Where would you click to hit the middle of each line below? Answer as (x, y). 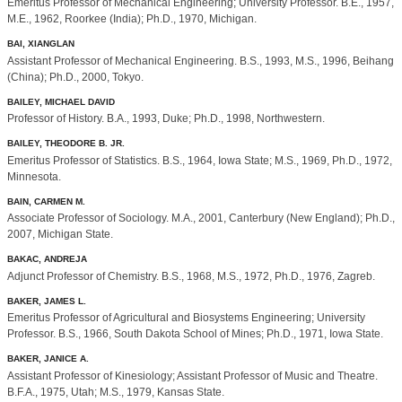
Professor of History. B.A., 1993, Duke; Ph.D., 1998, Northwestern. (166, 119)
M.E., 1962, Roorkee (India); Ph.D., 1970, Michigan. (132, 19)
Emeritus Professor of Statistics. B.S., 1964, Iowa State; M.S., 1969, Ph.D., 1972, (200, 160)
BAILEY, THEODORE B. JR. (66, 144)
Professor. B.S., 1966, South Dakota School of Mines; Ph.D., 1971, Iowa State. (195, 334)
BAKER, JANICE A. (48, 359)
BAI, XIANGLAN (41, 44)
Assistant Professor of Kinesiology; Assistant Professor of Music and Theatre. (192, 376)
